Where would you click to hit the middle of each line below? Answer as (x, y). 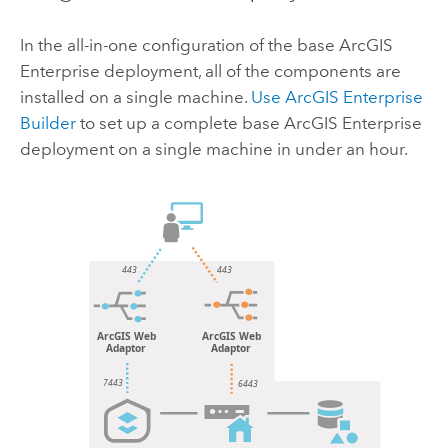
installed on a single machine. (135, 96)
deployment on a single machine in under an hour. (213, 148)
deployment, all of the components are (250, 70)
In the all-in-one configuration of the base (179, 44)
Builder (47, 122)
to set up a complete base (179, 122)
